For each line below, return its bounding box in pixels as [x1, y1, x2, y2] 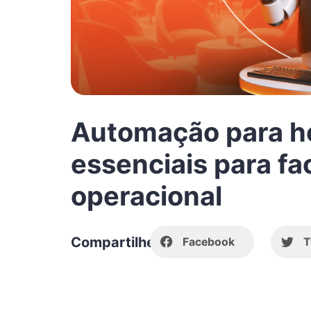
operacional [71, 180, 222, 212]
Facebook [183, 235, 235, 249]
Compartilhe [71, 233, 155, 251]
